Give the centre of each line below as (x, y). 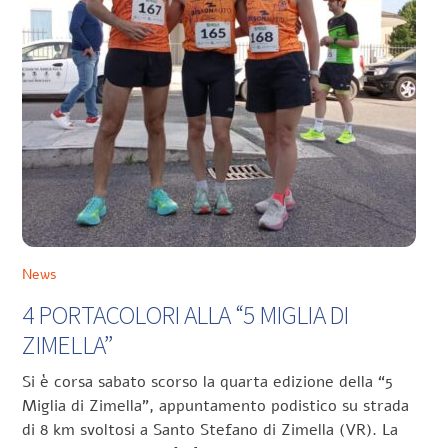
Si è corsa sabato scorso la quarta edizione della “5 (208, 382)
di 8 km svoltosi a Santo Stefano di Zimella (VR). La (210, 430)
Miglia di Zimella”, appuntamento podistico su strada (216, 406)
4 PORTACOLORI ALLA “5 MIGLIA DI (185, 314)
